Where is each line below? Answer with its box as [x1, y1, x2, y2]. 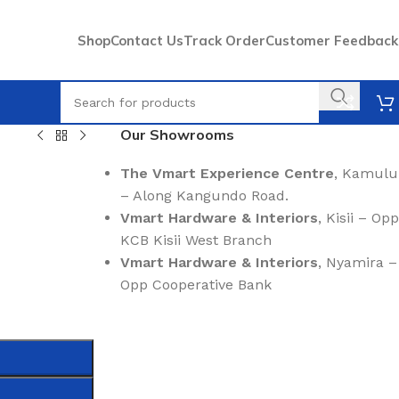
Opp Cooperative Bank [119, 276, 272, 293]
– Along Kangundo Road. [119, 187, 289, 204]
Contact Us [110, 31, 183, 49]
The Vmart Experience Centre [119, 165, 334, 182]
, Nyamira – [317, 254, 397, 271]
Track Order [183, 31, 265, 49]
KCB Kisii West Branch [119, 232, 272, 248]
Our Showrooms [119, 126, 234, 143]
